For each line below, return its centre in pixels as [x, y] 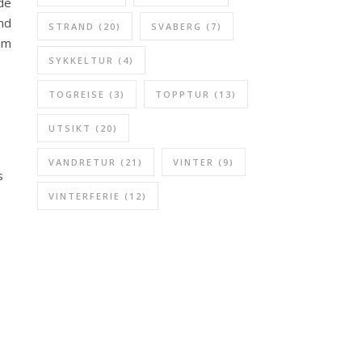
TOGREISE [77, 94]
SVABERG [177, 26]
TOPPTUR [183, 94]
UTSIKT [70, 128]
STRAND [72, 26]
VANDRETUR [82, 162]
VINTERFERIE [84, 196]
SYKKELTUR [81, 60]
